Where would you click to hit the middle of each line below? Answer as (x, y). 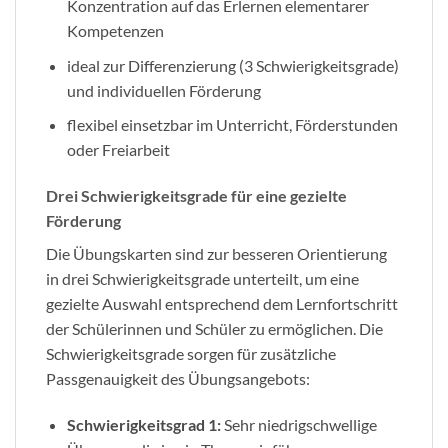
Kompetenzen (115, 30)
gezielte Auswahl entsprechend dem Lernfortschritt (222, 303)
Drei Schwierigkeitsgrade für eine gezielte (196, 195)
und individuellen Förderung (163, 90)
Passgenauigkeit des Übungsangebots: (178, 378)
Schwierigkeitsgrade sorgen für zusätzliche (191, 353)
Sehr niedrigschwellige (298, 424)
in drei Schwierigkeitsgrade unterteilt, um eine (202, 278)
